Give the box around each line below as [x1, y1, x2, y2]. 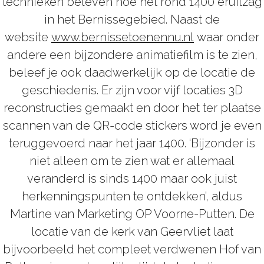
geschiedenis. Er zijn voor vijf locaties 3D [21, 82, 243, 97]
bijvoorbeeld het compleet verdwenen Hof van [3, 242, 261, 256]
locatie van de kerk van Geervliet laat [31, 224, 233, 239]
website [5, 29, 51, 44]
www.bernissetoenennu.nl [51, 29, 194, 44]
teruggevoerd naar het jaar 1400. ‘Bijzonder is [9, 136, 255, 150]
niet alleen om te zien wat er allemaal [29, 153, 235, 168]
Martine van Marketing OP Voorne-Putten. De [9, 206, 255, 221]
